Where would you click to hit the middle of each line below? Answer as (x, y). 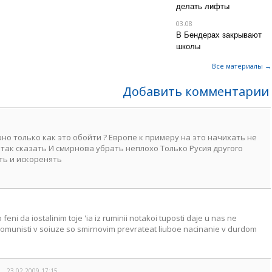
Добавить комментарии (196, 91)
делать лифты (202, 6)
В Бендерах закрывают (219, 35)
